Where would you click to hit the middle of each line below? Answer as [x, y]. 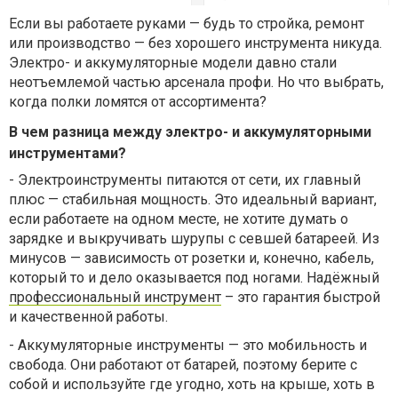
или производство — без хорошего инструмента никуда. [195, 43]
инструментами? [68, 153]
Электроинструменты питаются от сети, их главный [189, 179]
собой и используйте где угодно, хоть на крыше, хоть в [192, 384]
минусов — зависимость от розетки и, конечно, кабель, [191, 258]
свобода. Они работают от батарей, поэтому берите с [183, 364]
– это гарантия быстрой [301, 297]
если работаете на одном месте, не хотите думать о [179, 219]
